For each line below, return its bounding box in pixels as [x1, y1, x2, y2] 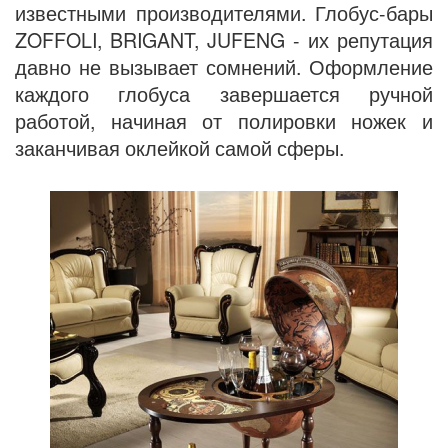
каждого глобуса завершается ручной [15, 79, 433, 109]
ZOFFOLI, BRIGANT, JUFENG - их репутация [15, 25, 433, 55]
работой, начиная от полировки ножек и [15, 106, 433, 136]
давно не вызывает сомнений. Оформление [15, 52, 433, 82]
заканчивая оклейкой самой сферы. [15, 133, 344, 163]
